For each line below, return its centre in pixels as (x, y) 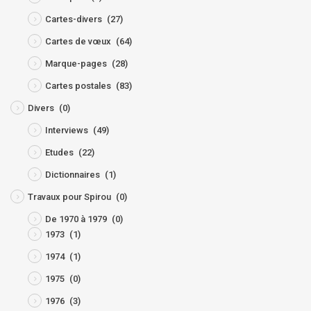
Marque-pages (76, 64)
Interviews (67, 131)
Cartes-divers (74, 19)
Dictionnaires (73, 175)
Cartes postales (78, 86)
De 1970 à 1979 (76, 219)
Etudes (59, 153)
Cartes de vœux (78, 42)
